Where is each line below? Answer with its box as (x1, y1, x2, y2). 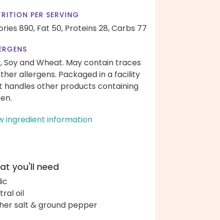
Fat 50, (37, 23, 63, 34)
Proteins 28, (65, 23, 110, 34)
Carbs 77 (111, 23, 147, 34)
